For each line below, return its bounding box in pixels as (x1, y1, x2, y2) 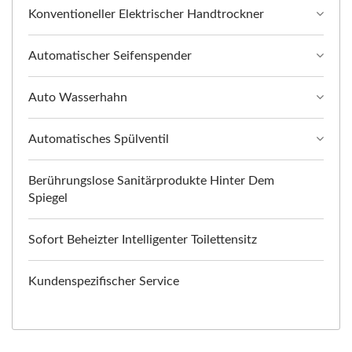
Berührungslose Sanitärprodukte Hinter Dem (28, 174, 274, 187)
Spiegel (28, 191, 68, 204)
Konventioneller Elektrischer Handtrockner (28, 7, 264, 20)
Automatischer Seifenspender (28, 49, 192, 62)
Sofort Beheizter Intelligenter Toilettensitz (28, 233, 257, 246)
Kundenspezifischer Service (28, 274, 179, 288)
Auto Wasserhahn (28, 90, 127, 104)
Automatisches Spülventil (28, 132, 169, 145)
